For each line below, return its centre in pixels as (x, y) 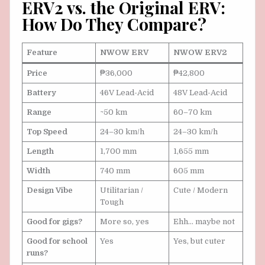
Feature (42, 53)
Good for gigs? (54, 222)
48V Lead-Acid (200, 93)
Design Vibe (49, 190)
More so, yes (124, 222)
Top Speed (47, 132)
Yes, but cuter (199, 241)
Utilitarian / (121, 190)
